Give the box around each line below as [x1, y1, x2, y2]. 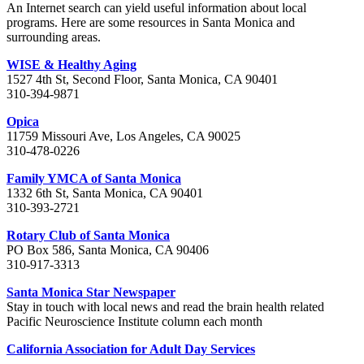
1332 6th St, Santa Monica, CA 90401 [6, 186, 203, 201]
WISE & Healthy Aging [6, 58, 136, 72]
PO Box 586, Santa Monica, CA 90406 [6, 243, 209, 258]
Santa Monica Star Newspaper [6, 285, 175, 300]
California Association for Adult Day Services [6, 342, 255, 357]
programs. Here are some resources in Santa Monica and [6, 15, 295, 30]
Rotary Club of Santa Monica [6, 228, 170, 243]
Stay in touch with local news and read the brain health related [6, 300, 324, 314]
